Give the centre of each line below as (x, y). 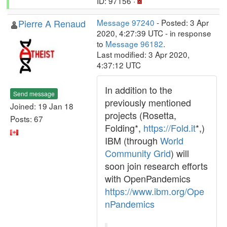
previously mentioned (148, 102)
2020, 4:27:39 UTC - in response (154, 33)
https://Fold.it (169, 128)
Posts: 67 (27, 118)
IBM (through (133, 140)
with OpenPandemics (148, 178)
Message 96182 (134, 44)
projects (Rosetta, (141, 115)
